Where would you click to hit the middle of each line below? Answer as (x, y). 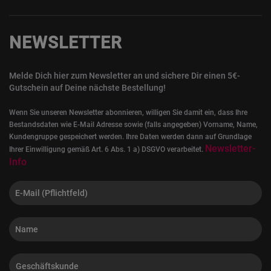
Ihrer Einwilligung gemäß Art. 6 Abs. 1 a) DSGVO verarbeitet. (107, 149)
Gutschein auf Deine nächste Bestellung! (87, 88)
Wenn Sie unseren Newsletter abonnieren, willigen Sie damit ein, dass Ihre (128, 113)
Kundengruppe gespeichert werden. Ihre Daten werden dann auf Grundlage (130, 137)
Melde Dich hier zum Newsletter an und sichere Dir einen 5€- (125, 76)
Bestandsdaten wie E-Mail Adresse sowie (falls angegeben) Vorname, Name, (133, 125)
